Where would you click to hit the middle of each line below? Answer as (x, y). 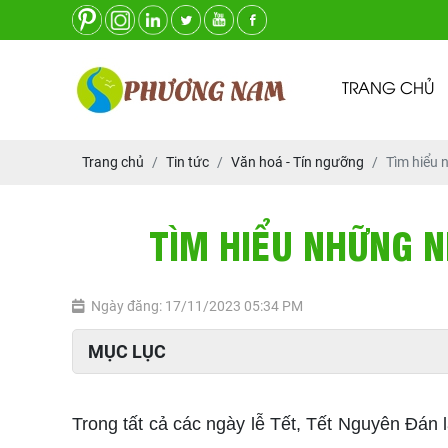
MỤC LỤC (127, 351)
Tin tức (187, 162)
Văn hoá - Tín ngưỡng (297, 162)
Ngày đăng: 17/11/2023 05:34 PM (197, 306)
